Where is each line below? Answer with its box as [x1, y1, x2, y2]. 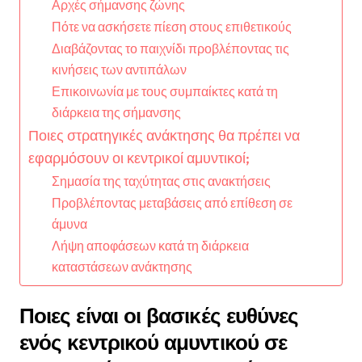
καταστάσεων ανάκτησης [51, 258, 192, 275]
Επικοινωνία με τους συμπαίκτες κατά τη [51, 82, 278, 99]
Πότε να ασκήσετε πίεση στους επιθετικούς [51, 18, 292, 35]
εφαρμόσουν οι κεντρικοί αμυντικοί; [28, 148, 250, 167]
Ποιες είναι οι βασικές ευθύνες [19, 301, 299, 328]
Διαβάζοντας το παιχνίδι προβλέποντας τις [51, 40, 289, 57]
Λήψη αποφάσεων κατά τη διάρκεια [51, 237, 249, 254]
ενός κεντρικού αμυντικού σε [19, 328, 288, 355]
